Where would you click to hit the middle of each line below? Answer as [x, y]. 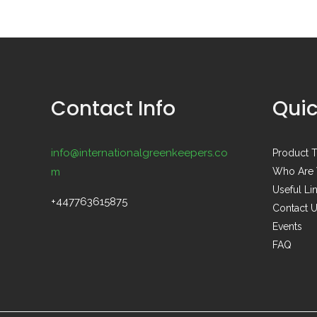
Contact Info [113, 108]
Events [287, 226]
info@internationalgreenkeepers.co [139, 152]
